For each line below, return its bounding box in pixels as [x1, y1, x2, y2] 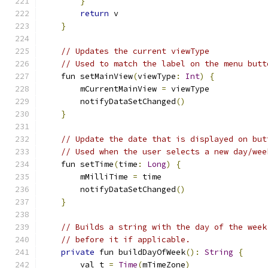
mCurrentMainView [42, 84, 162, 94]
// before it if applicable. [61, 234, 190, 245]
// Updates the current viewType [61, 46, 209, 56]
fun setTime [42, 159, 114, 169]
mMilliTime [42, 172, 133, 182]
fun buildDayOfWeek [95, 247, 185, 257]
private [61, 247, 95, 257]
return [80, 8, 109, 19]
